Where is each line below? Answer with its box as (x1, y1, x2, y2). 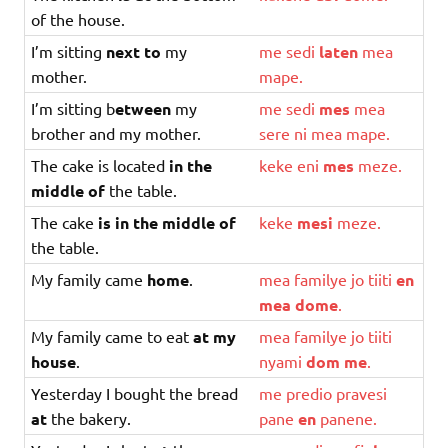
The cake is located (31, 154, 170, 175)
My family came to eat (31, 325, 194, 346)
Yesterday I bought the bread (31, 382, 239, 403)
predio (286, 382, 333, 403)
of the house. (31, 8, 126, 29)
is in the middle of (98, 211, 237, 233)
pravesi (336, 382, 388, 403)
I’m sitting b (31, 97, 116, 118)
